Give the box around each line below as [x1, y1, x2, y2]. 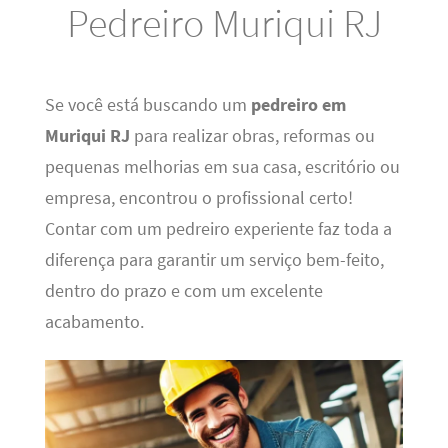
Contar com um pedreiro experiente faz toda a [44, 217, 392, 240]
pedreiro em [250, 93, 346, 116]
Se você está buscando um [44, 93, 251, 116]
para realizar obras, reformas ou [129, 124, 375, 147]
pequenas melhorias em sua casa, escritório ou [44, 155, 400, 178]
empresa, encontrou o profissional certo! [44, 186, 353, 209]
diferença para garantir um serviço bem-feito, [44, 248, 384, 271]
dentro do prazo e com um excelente [44, 279, 323, 302]
